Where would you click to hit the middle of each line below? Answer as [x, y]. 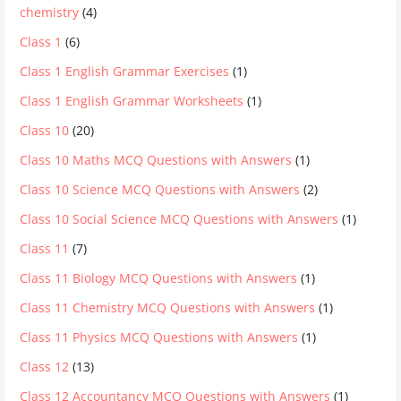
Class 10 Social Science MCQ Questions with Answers [179, 218]
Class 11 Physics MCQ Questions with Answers [159, 337]
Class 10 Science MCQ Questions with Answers [160, 189]
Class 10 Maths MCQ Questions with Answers [156, 159]
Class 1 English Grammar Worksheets [132, 100]
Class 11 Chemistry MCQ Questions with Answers [168, 307]
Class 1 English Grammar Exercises [125, 71]
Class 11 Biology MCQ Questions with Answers [159, 277]
